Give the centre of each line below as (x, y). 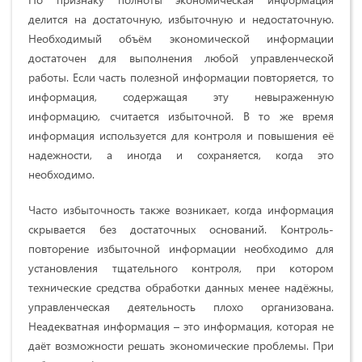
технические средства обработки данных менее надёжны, (181, 288)
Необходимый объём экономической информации (181, 39)
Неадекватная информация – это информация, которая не (181, 326)
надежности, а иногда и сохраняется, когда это (181, 155)
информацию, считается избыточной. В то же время (181, 116)
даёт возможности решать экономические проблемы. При (181, 346)
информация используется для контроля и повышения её (181, 136)
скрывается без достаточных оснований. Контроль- (181, 229)
